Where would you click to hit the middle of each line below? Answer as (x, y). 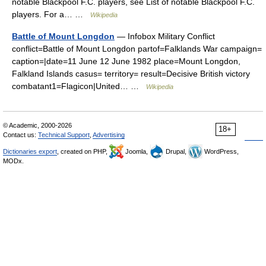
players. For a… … (51, 14)
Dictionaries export (30, 151)
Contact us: (20, 135)
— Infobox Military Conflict (165, 36)
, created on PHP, (83, 151)
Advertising (109, 135)
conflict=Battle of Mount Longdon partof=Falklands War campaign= (137, 49)
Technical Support (64, 135)
